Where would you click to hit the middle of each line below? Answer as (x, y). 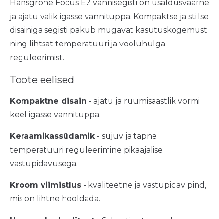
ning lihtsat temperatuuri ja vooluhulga (88, 44)
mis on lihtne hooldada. (55, 199)
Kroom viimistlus (45, 185)
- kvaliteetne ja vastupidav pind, (144, 185)
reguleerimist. (37, 58)
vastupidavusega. (44, 164)
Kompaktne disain (48, 101)
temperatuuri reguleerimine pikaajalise (86, 150)
